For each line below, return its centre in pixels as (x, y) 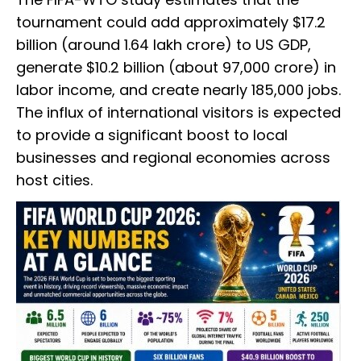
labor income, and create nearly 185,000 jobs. (178, 90)
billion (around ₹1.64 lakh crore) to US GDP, (164, 45)
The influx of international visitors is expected (178, 113)
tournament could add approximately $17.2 (171, 23)
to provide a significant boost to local (152, 135)
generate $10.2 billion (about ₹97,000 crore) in (176, 68)
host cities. (54, 180)
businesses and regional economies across (173, 158)
